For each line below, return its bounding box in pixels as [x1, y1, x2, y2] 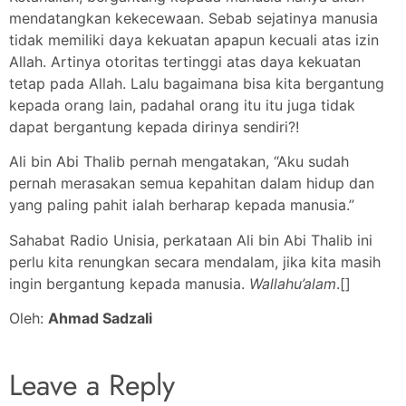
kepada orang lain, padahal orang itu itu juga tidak [9, 95, 355, 114]
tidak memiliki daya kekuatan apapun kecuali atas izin [9, 30, 379, 49]
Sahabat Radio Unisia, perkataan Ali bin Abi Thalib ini [9, 230, 372, 249]
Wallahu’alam [249, 274, 336, 293]
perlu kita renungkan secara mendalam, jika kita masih [9, 252, 381, 271]
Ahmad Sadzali [48, 309, 152, 328]
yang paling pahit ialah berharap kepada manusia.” [9, 196, 354, 215]
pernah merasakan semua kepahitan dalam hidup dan [9, 174, 374, 193]
